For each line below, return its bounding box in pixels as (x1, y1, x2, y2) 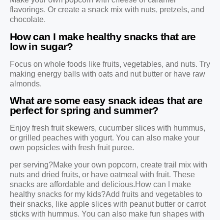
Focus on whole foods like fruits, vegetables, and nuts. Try (10, 59, 210, 68)
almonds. (10, 79, 42, 88)
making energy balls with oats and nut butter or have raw (10, 69, 205, 78)
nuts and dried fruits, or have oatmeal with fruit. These (10, 170, 195, 179)
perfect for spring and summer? (10, 105, 159, 116)
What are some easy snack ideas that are (10, 95, 203, 107)
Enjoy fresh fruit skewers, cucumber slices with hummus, (10, 124, 205, 133)
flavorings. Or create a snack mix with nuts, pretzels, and (10, 5, 204, 14)
